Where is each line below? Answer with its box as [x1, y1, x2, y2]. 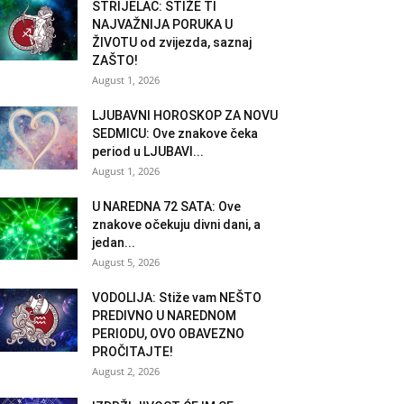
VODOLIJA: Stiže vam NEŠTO [92, 289, 262, 305]
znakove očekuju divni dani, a [92, 216, 261, 232]
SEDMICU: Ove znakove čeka [92, 125, 258, 141]
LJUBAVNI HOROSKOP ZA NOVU [92, 107, 278, 123]
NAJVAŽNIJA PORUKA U [92, 16, 233, 32]
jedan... [92, 234, 135, 250]
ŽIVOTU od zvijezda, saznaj [92, 34, 252, 50]
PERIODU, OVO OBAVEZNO [92, 326, 244, 341]
